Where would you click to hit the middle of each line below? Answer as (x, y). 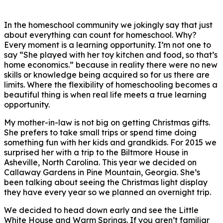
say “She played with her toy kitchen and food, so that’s (111, 55)
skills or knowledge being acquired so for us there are (107, 74)
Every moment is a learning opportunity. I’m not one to (108, 45)
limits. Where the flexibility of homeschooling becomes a (111, 84)
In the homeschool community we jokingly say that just (108, 25)
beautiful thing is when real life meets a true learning (105, 94)
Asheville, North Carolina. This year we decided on (100, 162)
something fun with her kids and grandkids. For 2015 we (110, 142)
